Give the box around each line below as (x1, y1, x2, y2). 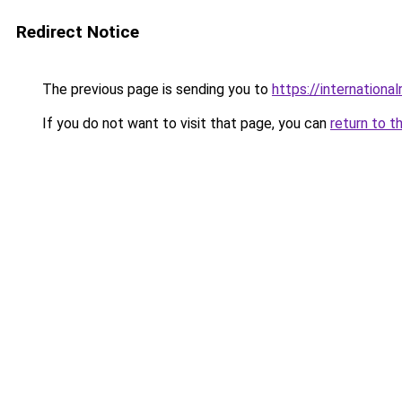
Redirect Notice (16, 22, 139, 42)
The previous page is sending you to (39, 81, 272, 98)
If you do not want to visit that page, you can (39, 115, 330, 132)
